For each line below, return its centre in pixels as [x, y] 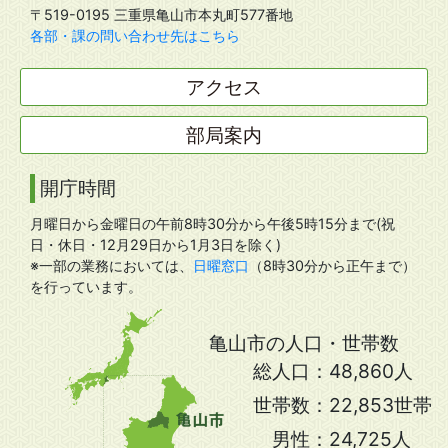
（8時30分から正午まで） [332, 265]
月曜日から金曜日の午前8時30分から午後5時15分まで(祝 [212, 223]
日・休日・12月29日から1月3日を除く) [155, 244]
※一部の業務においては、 [111, 265]
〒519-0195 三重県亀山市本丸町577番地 [161, 14]
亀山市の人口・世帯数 [304, 342]
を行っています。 [86, 286]
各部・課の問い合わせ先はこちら [135, 35]
